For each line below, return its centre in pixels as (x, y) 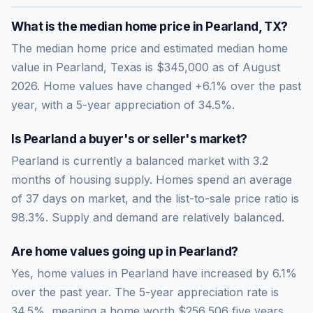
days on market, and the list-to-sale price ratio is (169, 198)
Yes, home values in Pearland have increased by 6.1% (154, 273)
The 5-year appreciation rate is (195, 292)
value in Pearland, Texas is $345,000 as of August (146, 67)
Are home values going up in (95, 251)
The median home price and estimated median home (150, 48)
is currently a (97, 160)
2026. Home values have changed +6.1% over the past (156, 86)
